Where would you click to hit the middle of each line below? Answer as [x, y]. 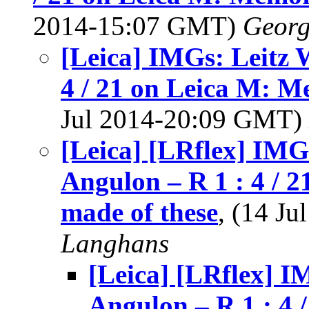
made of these [139, 212]
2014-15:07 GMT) [138, 26]
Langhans [115, 243]
